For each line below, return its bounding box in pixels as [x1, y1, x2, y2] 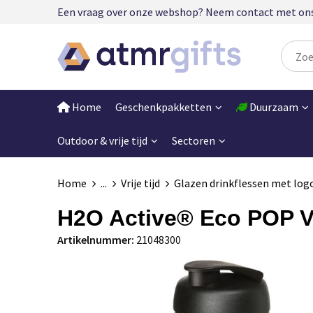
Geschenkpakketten [115, 99, 212, 114]
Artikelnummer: [57, 232, 134, 247]
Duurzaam [247, 99, 298, 114]
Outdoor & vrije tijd [57, 133, 147, 147]
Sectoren [171, 133, 215, 147]
